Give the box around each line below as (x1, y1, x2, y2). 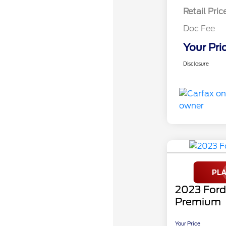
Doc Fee (183, 24, 215, 34)
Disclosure (183, 61, 209, 67)
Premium (175, 196, 221, 208)
